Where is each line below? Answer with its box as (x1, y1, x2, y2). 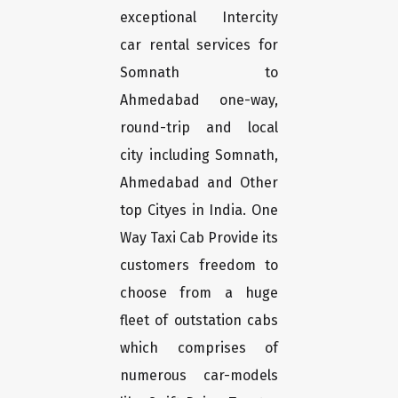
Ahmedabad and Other (120, 174, 278, 192)
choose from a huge (120, 284, 278, 302)
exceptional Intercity (120, 9, 278, 27)
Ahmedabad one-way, (120, 92, 278, 109)
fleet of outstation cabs (120, 312, 278, 330)
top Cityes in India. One (120, 202, 278, 219)
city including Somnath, (120, 147, 278, 164)
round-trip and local (120, 119, 278, 137)
